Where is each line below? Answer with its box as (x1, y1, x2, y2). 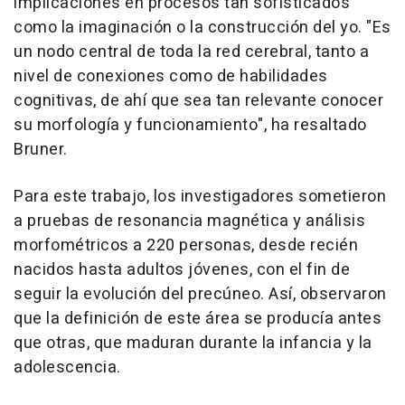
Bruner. (14, 137, 68, 162)
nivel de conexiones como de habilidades (14, 63, 328, 89)
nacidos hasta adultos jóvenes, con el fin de (14, 257, 350, 282)
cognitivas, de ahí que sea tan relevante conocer (14, 88, 383, 113)
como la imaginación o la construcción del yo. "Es (14, 14, 391, 40)
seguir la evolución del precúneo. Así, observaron (14, 281, 387, 306)
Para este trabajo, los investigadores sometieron (14, 184, 386, 209)
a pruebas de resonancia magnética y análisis (14, 208, 365, 233)
